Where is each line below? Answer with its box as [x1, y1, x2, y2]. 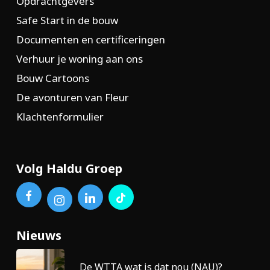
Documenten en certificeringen [16, 33, 165, 46]
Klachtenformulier [16, 110, 104, 124]
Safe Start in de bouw [16, 13, 118, 27]
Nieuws [16, 227, 61, 243]
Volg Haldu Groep [16, 160, 122, 177]
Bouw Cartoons [16, 71, 89, 85]
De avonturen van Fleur [16, 90, 129, 104]
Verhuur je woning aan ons [16, 52, 143, 66]
